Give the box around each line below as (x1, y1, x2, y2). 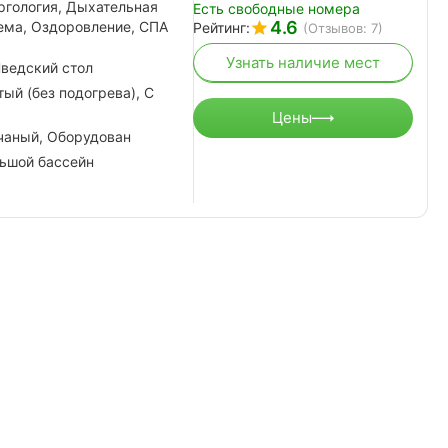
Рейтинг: (193, 18, 250, 36)
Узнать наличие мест (226, 53, 380, 73)
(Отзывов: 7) (303, 19, 383, 36)
